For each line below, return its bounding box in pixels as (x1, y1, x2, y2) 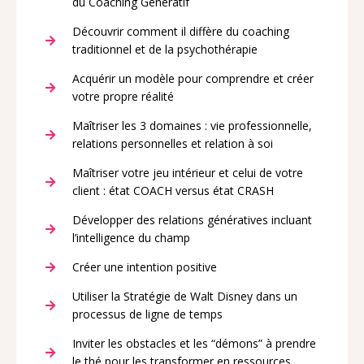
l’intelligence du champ (71, 230, 190, 246)
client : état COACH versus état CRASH (71, 183, 274, 199)
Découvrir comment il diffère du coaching (71, 24, 289, 40)
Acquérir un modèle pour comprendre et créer (71, 71, 314, 87)
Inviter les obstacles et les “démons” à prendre (71, 336, 316, 352)
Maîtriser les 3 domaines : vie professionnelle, (71, 118, 312, 134)
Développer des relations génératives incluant (71, 212, 312, 228)
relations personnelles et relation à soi (71, 136, 273, 152)
